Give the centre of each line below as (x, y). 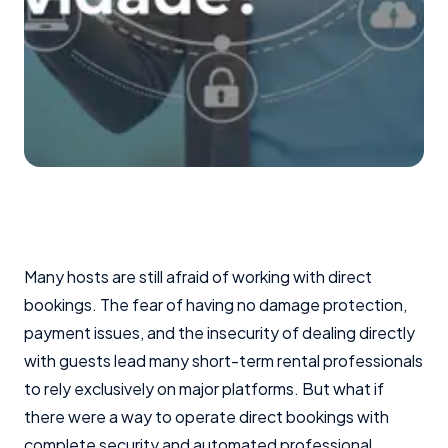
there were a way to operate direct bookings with (206, 416)
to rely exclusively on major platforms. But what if (204, 388)
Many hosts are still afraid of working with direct (198, 276)
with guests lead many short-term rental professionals (223, 360)
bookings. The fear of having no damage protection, (215, 304)
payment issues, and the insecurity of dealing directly (219, 332)
